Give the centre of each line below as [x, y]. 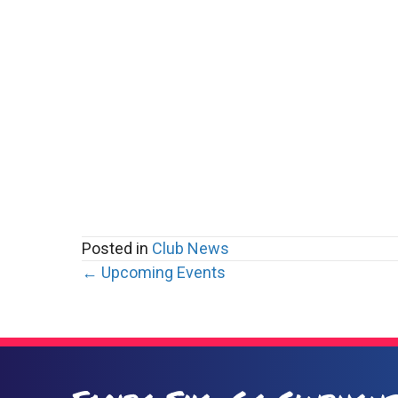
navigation [162, 326]
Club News [191, 248]
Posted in [117, 248]
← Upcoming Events [154, 272]
